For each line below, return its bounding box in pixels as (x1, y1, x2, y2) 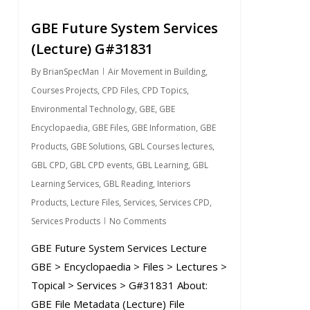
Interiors (156, 177, 190, 190)
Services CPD (158, 196, 210, 208)
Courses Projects (30, 84, 98, 96)
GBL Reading (102, 177, 153, 190)
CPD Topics (141, 84, 187, 96)
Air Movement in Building (107, 65, 206, 77)
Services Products (30, 215, 100, 227)
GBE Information (131, 121, 196, 134)
